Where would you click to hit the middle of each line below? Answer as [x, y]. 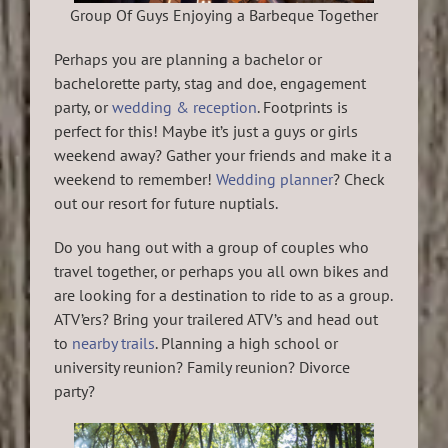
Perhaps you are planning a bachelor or [188, 59]
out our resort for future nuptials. [166, 203]
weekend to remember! [135, 179]
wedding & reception [184, 107]
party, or [83, 107]
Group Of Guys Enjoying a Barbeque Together [224, 15]
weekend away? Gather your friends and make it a [223, 155]
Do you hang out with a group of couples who [211, 247]
